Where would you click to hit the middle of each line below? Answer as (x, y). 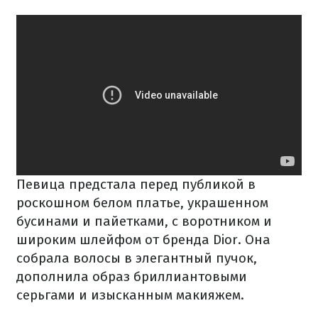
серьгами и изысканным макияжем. (130, 295)
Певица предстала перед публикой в (136, 185)
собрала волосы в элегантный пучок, (137, 258)
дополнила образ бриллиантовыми (132, 277)
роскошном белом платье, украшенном (142, 203)
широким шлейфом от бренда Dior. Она (143, 240)
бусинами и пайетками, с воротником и (144, 221)
